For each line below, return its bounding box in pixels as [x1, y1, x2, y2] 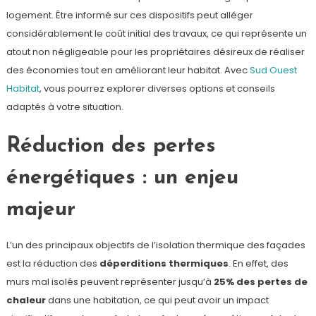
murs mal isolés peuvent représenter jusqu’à [6, 275, 214, 289]
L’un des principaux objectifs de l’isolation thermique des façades [6, 238, 305, 253]
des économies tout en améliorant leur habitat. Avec [6, 63, 250, 78]
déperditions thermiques [99, 257, 229, 271]
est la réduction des [6, 257, 99, 271]
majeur [6, 199, 75, 221]
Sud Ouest [249, 63, 297, 78]
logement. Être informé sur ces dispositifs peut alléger [6, 8, 253, 23]
